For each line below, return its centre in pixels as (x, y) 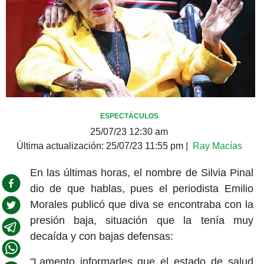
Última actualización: (61, 146)
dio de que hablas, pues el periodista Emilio (141, 188)
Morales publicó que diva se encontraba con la (141, 204)
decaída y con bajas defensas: (101, 236)
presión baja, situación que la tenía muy (141, 220)
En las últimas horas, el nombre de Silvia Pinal (141, 172)
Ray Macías (217, 146)
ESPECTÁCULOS (129, 116)
